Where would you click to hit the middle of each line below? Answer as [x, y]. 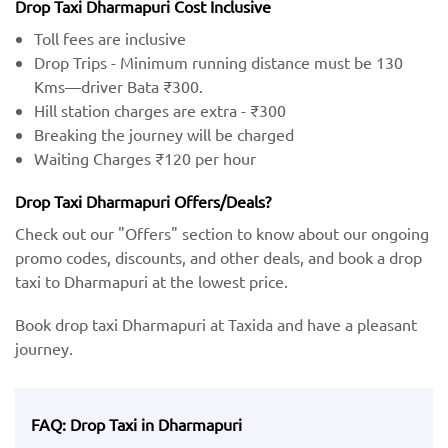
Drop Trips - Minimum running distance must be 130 [219, 62]
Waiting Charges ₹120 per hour [145, 158]
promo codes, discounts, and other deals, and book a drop [218, 257]
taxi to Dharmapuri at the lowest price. [151, 281]
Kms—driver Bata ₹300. [119, 86]
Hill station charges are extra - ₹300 [160, 110]
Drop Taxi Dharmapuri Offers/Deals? [143, 201]
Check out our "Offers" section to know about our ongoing [222, 233]
